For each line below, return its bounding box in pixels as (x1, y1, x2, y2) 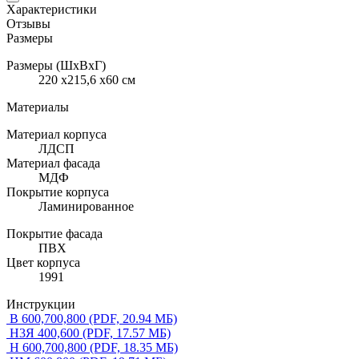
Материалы (6, 99, 69, 114)
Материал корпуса (6, 127, 107, 141)
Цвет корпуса (6, 255, 80, 269)
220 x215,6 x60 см (38, 72, 135, 87)
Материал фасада (6, 155, 100, 170)
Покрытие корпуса (6, 184, 109, 199)
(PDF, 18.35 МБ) (90, 340, 178, 354)
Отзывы (6, 16, 50, 30)
